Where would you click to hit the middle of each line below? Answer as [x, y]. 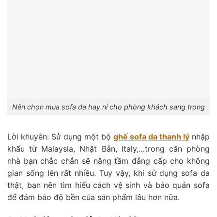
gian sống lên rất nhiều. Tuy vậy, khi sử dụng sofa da [108, 173]
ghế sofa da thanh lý [151, 136]
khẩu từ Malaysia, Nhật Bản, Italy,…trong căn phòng [108, 148]
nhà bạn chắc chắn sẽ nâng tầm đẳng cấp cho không [108, 161]
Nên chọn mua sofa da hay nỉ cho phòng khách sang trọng [108, 107]
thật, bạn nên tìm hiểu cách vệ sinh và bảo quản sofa [108, 185]
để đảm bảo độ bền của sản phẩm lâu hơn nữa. [93, 197]
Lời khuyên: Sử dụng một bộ [60, 136]
